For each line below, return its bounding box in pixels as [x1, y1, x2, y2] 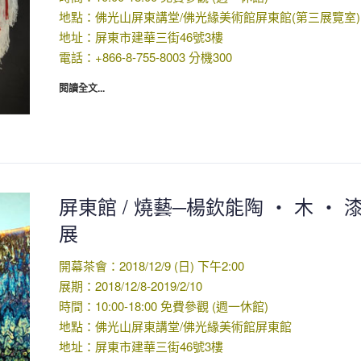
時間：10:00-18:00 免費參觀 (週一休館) [58, 297, 268, 314]
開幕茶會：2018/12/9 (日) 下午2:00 [58, 256, 244, 274]
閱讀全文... [58, 80, 105, 95]
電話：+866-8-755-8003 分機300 [58, 48, 232, 65]
